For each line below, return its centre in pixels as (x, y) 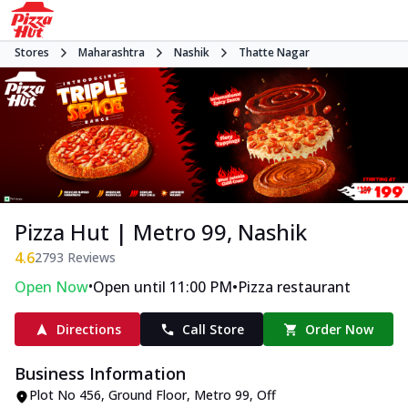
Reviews (90, 258)
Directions (88, 330)
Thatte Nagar (274, 52)
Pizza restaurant (294, 287)
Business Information (100, 374)
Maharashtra (112, 52)
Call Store (213, 330)
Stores (32, 52)
